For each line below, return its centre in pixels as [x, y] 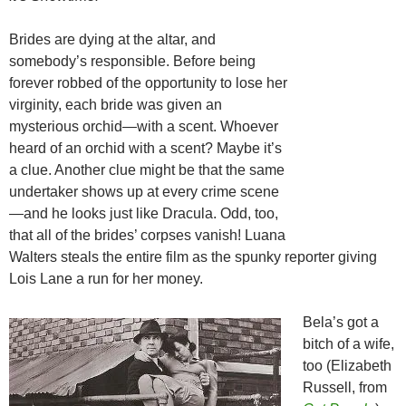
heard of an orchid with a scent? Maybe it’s [145, 149]
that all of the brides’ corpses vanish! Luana [147, 236]
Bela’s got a [341, 323]
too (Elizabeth [347, 366]
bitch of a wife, [348, 344]
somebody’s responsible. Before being [132, 62]
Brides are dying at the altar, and [112, 40]
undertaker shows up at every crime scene [144, 192]
